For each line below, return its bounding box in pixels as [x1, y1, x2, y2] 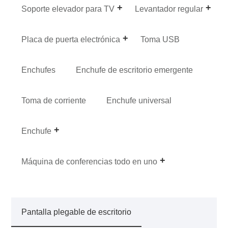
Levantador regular [135, 5, 204, 14]
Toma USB [140, 35, 180, 44]
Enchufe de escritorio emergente [76, 66, 193, 75]
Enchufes [21, 66, 56, 75]
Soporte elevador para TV [21, 5, 115, 14]
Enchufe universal [106, 96, 172, 105]
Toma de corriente [21, 96, 87, 105]
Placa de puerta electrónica [21, 35, 121, 44]
